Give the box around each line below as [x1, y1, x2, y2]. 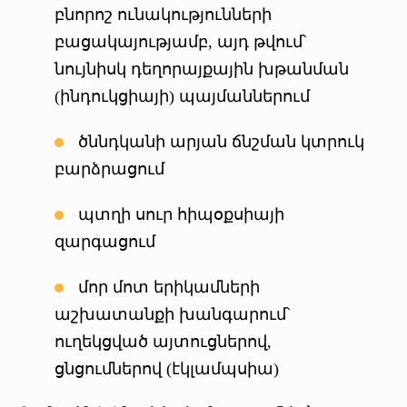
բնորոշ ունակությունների [55, 5, 272, 24]
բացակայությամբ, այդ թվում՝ [55, 32, 306, 51]
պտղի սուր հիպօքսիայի [78, 204, 284, 223]
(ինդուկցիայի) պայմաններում [55, 86, 310, 105]
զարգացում [55, 232, 155, 251]
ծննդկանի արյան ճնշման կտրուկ [78, 132, 364, 151]
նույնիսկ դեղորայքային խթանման [55, 59, 349, 78]
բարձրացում [55, 159, 164, 178]
